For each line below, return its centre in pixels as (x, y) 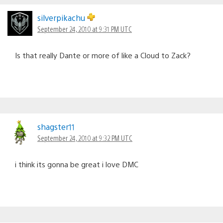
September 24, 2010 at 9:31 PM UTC (85, 29)
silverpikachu (62, 17)
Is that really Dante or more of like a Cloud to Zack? (103, 55)
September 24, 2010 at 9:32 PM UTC (85, 138)
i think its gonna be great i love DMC (77, 164)
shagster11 (56, 126)
